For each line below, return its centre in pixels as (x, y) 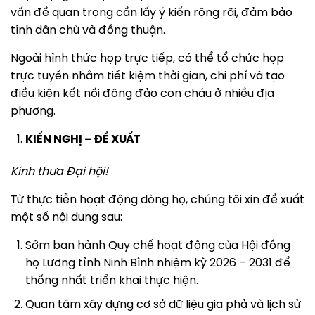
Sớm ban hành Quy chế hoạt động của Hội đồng (157, 245)
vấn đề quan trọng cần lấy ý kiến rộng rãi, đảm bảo (152, 13)
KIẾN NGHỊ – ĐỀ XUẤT (82, 139)
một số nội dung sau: (66, 217)
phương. (33, 111)
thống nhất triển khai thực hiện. (111, 281)
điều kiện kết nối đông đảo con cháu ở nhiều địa (142, 94)
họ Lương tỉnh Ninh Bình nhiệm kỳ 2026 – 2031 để (157, 263)
